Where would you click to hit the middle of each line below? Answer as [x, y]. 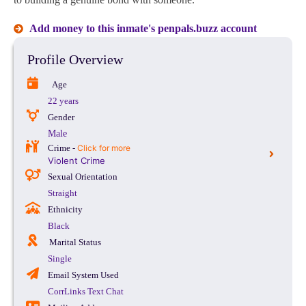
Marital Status [75, 242]
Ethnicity [65, 210]
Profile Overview [75, 60]
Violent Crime [76, 161]
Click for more [103, 148]
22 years [63, 101]
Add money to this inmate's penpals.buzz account [143, 29]
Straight [62, 193]
